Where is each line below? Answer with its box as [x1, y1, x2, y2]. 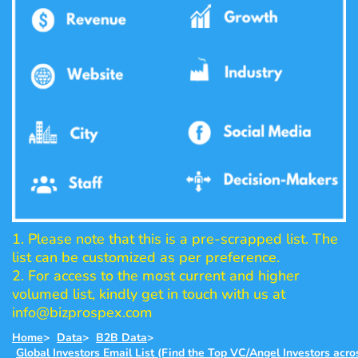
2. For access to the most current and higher [12, 266, 300, 285]
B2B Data [96, 330, 147, 345]
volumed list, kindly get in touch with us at [12, 284, 285, 304]
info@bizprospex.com [12, 303, 153, 322]
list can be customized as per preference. [12, 248, 280, 267]
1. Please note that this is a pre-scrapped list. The [12, 229, 338, 249]
